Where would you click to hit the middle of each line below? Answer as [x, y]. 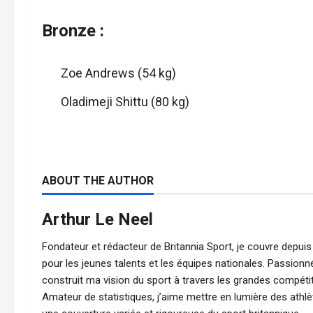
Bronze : [73, 30]
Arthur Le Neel [97, 219]
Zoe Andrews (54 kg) [118, 73]
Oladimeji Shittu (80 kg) [125, 102]
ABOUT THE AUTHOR [98, 181]
